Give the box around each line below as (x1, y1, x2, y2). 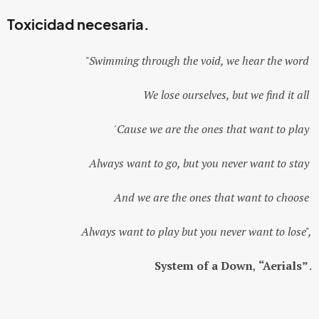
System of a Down (155, 258, 253, 273)
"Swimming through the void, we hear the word (85, 53, 312, 68)
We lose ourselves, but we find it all (143, 87, 312, 103)
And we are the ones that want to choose (114, 189, 312, 205)
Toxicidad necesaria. (7, 16, 150, 33)
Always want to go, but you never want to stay (89, 155, 312, 171)
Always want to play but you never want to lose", (81, 224, 312, 239)
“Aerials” (256, 258, 309, 273)
